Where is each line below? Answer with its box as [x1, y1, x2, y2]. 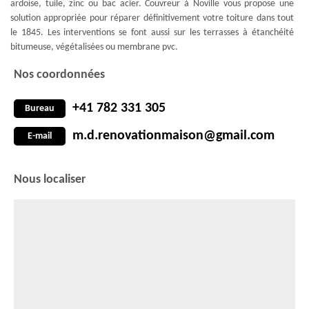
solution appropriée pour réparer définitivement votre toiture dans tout [10, 13, 294, 23]
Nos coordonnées [14, 68, 105, 81]
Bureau [25, 103, 54, 114]
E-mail [28, 130, 52, 141]
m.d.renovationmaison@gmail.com [72, 129, 275, 143]
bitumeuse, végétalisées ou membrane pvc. [10, 42, 178, 52]
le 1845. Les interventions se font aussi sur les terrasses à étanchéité [10, 28, 294, 38]
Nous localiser [14, 173, 86, 186]
